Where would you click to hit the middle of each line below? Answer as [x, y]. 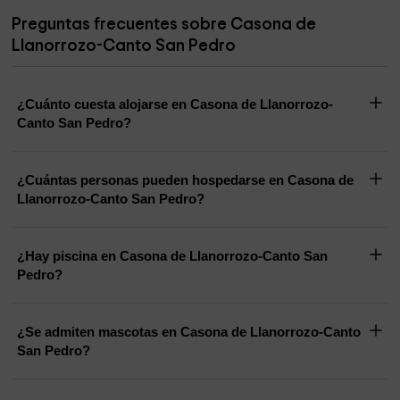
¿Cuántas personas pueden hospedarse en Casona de [186, 180]
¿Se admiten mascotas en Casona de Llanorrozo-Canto [189, 332]
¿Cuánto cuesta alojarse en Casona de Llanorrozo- [175, 104]
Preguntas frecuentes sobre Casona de [164, 25]
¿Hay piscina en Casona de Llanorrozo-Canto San [173, 256]
